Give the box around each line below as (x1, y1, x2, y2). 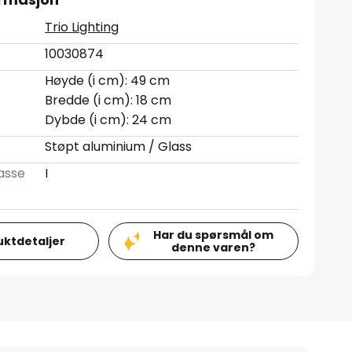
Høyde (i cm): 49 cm (45, 71, 170, 90)
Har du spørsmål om (153, 227, 274, 243)
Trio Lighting (45, 18, 119, 36)
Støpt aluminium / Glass (45, 137, 192, 156)
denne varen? (171, 240, 256, 255)
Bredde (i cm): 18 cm (45, 91, 172, 109)
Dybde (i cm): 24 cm (45, 111, 172, 129)
